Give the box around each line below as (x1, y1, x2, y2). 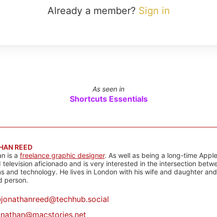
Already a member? (47, 5, 139, 16)
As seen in (93, 85, 124, 93)
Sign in (138, 5, 170, 16)
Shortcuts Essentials (69, 94, 148, 104)
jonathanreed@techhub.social (1, 194, 109, 204)
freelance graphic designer (20, 151, 105, 159)
